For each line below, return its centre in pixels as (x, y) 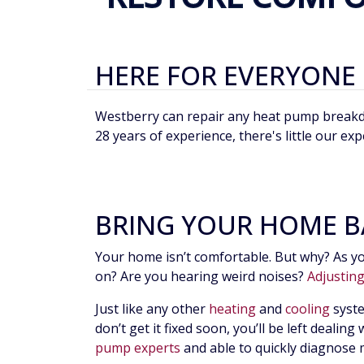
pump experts (138, 348)
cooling (308, 309)
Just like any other (152, 309)
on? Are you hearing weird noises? (201, 277)
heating (232, 309)
